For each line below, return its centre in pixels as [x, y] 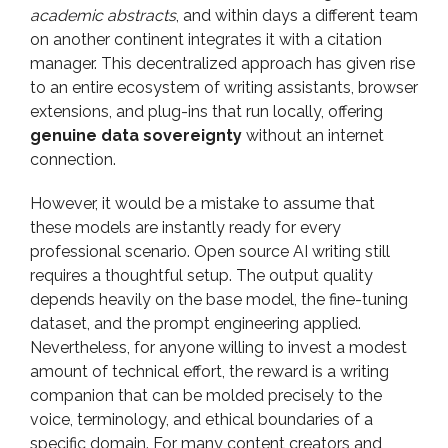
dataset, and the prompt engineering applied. [195, 323]
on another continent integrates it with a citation [206, 39]
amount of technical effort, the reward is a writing [209, 371]
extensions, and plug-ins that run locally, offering [206, 111]
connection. [73, 159]
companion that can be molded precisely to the [206, 395]
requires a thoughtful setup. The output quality [201, 275]
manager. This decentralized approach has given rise [222, 63]
